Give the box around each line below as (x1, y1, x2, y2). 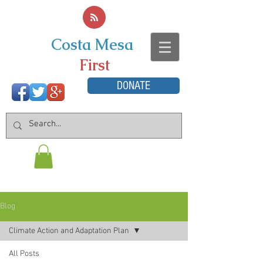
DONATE (117, 79, 150, 92)
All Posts (9, 248, 39, 259)
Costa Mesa (50, 35, 133, 55)
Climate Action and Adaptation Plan (9, 225, 129, 236)
